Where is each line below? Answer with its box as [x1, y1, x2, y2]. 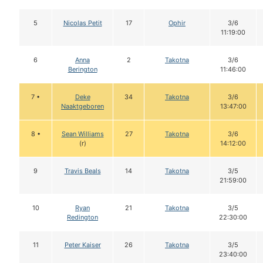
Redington [67, 213, 98, 222]
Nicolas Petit [63, 19, 102, 28]
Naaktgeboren [61, 102, 104, 111]
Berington [68, 65, 97, 74]
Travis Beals [64, 167, 101, 176]
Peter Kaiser [64, 241, 101, 249]
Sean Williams [61, 130, 104, 139]
